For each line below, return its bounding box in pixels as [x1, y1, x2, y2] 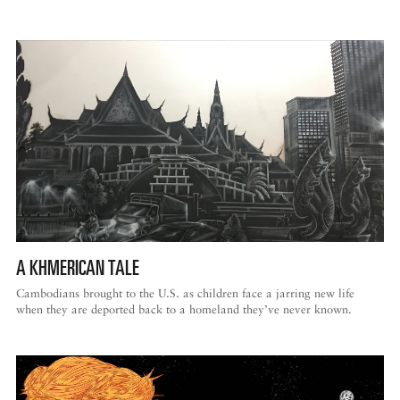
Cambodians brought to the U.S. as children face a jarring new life [16, 287, 354, 301]
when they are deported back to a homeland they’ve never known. [16, 303, 352, 317]
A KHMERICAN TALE [16, 255, 139, 280]
